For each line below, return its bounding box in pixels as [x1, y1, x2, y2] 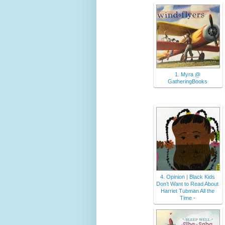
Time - [179, 195, 195, 201]
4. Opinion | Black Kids [160, 174, 215, 180]
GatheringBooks [167, 78, 207, 85]
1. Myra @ [174, 71, 200, 78]
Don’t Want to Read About [156, 181, 218, 187]
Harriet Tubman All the [160, 188, 214, 194]
